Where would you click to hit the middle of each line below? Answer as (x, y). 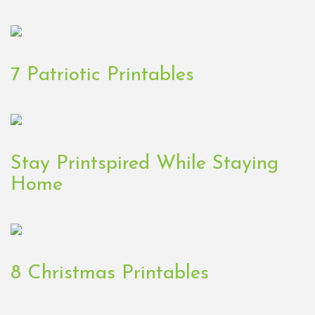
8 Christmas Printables (110, 274)
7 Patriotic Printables (102, 76)
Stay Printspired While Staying (144, 164)
